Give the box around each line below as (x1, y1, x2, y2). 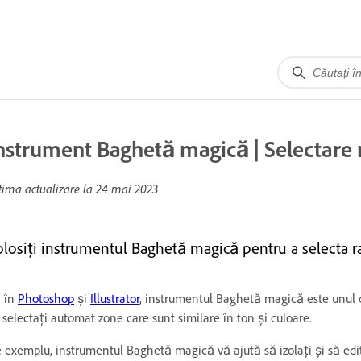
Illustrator (90, 291, 139, 306)
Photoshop (18, 291, 74, 306)
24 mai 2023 (96, 180, 158, 197)
